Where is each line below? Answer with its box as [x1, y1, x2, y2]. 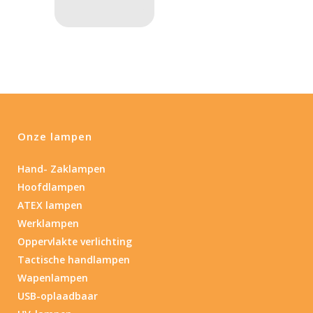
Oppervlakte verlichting [17, 234, 132, 248]
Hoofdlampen [17, 180, 85, 194]
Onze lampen [17, 129, 92, 143]
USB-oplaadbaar [17, 289, 98, 303]
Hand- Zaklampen [17, 161, 105, 175]
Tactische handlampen [17, 252, 130, 266]
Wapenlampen [17, 270, 88, 284]
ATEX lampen [17, 198, 82, 212]
